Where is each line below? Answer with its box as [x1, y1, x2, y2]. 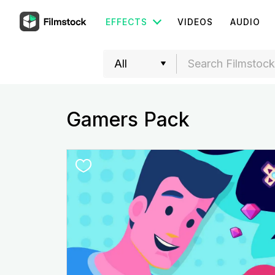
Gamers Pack [66, 107, 190, 131]
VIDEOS [177, 17, 213, 27]
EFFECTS [106, 17, 147, 27]
